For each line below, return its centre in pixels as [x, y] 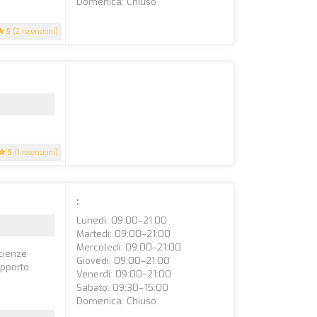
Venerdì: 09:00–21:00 [124, 274]
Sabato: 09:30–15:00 [123, 288]
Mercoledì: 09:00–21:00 [129, 247]
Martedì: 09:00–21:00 [124, 234]
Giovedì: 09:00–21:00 [123, 261]
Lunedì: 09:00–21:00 [122, 220]
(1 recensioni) [35, 152]
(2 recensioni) [35, 31]
